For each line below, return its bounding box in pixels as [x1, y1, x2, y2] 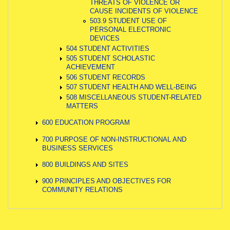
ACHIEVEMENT [66, 63, 115, 71]
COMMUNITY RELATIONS [42, 186, 123, 194]
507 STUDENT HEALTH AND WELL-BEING [66, 83, 197, 91]
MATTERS [66, 102, 98, 110]
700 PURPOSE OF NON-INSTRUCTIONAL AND [42, 135, 187, 143]
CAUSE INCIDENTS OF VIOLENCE [90, 7, 199, 15]
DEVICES [90, 34, 120, 43]
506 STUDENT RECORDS [66, 73, 145, 81]
